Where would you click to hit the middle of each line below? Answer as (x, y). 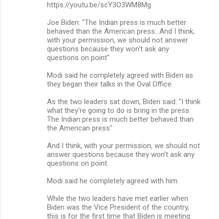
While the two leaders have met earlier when (118, 198)
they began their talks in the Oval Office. (110, 84)
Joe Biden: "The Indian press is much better (117, 22)
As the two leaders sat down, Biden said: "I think (124, 101)
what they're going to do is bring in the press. (119, 110)
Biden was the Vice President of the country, (118, 207)
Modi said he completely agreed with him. (113, 181)
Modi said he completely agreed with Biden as (120, 75)
